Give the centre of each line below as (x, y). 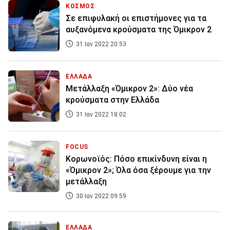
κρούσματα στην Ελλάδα (112, 100)
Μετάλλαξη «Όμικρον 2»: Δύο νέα (129, 89)
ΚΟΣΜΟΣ (80, 6)
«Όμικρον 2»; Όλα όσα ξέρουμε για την (138, 170)
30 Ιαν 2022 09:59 (100, 196)
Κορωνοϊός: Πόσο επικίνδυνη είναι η (136, 159)
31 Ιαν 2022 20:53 (100, 44)
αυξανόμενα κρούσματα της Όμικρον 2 (139, 30)
